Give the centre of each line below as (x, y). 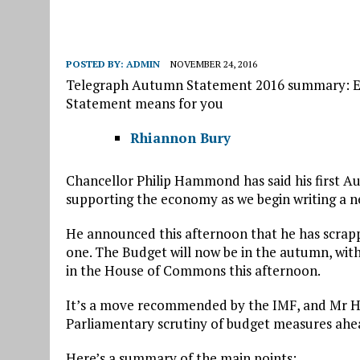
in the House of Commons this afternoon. (193, 271)
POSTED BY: (96, 64)
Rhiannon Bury (180, 138)
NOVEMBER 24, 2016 (214, 64)
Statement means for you (145, 104)
